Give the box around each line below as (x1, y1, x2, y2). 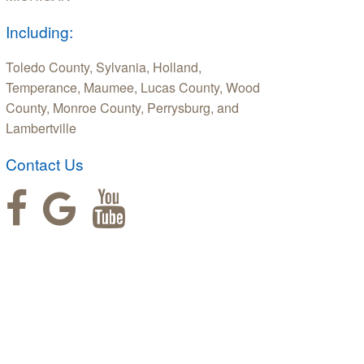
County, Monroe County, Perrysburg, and (6, 98, 239, 118)
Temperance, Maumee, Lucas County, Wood (6, 78, 260, 97)
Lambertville (6, 119, 76, 138)
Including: (6, 20, 73, 43)
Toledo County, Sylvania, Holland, (6, 58, 201, 77)
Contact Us (6, 153, 84, 175)
